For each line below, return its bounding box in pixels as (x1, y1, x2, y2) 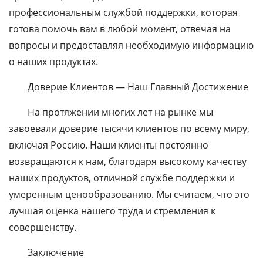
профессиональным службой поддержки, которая (9, 6, 238, 19)
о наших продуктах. (9, 55, 98, 68)
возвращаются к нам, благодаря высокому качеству (9, 155, 247, 168)
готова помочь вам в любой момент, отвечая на (9, 22, 231, 35)
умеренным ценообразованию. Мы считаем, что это (9, 188, 249, 201)
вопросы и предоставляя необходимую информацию (9, 39, 254, 52)
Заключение (28, 246, 84, 259)
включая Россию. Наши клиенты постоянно (9, 139, 208, 151)
